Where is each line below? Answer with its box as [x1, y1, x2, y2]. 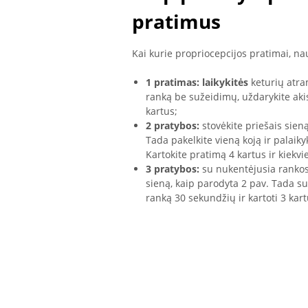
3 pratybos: [146, 162, 199, 176]
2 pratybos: [146, 119, 199, 133]
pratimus [132, 8, 221, 34]
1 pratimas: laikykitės [146, 76, 248, 89]
